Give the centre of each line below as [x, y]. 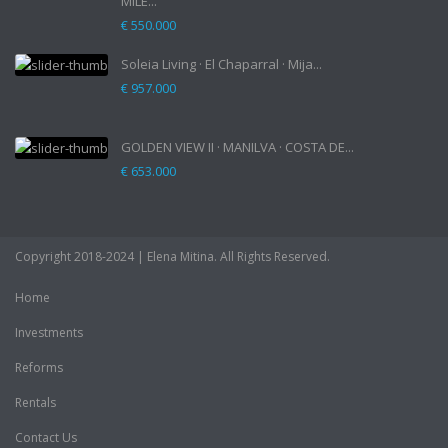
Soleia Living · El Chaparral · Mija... [221, 64]
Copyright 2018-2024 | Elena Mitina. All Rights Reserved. [172, 256]
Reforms [39, 367]
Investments [49, 332]
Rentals [35, 402]
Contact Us [46, 437]
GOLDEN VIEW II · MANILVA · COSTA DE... [237, 147]
